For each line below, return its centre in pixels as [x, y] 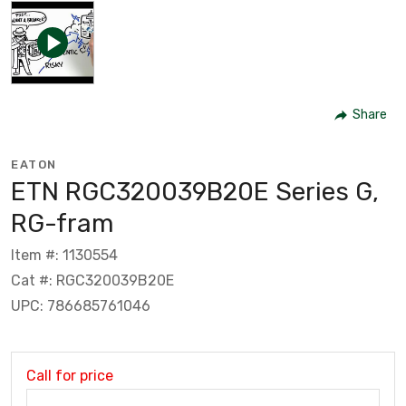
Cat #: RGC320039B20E [92, 280]
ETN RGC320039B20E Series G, [195, 191]
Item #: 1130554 [64, 255]
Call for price [70, 375]
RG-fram [63, 223]
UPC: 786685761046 [81, 305]
